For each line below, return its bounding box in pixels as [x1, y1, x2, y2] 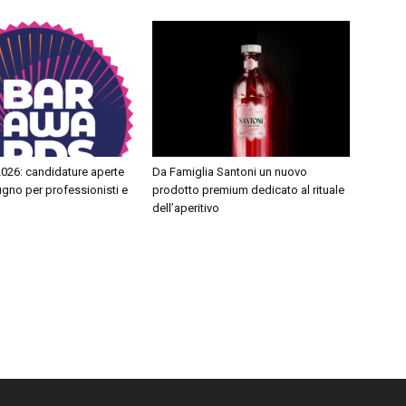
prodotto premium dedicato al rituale [152, 183, 344, 198]
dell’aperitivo [152, 201, 219, 216]
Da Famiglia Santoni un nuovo [152, 165, 307, 179]
